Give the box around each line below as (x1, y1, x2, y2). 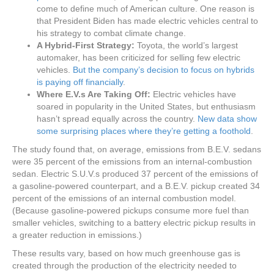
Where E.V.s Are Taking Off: (37, 89, 153, 99)
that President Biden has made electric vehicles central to (37, 16, 258, 26)
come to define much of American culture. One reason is (37, 4, 254, 13)
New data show (198, 114, 257, 124)
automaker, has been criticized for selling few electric (37, 53, 240, 62)
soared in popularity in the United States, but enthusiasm (37, 102, 256, 111)
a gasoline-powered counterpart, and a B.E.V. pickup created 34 (12, 181, 260, 191)
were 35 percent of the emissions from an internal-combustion (12, 157, 252, 166)
